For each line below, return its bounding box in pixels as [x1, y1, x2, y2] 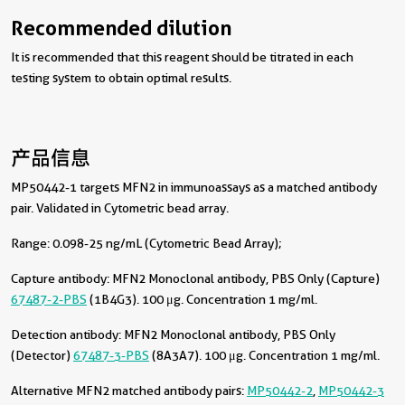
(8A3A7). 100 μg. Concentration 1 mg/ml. [149, 348, 380, 363]
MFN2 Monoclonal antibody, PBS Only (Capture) [112, 271, 380, 286]
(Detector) [11, 348, 73, 363]
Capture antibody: [11, 271, 112, 286]
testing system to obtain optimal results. [11, 71, 231, 85]
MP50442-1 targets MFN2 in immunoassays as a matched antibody [11, 180, 377, 194]
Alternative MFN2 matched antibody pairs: [11, 383, 247, 398]
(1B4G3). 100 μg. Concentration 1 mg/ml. [87, 292, 317, 306]
